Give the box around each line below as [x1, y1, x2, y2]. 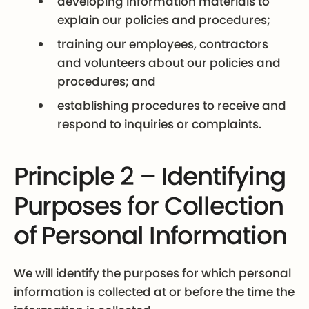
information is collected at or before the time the [13, 283, 295, 301]
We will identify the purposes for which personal [13, 265, 291, 282]
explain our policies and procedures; [57, 11, 271, 28]
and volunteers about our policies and [57, 54, 281, 71]
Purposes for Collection [13, 188, 283, 223]
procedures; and [57, 72, 157, 90]
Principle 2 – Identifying [13, 158, 286, 194]
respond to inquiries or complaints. [57, 115, 262, 132]
